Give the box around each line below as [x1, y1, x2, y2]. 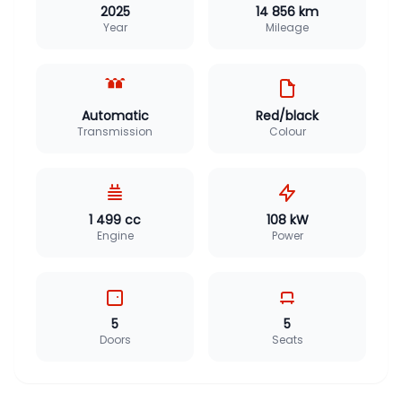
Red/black [256, 106, 319, 125]
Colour [268, 123, 306, 139]
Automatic [81, 106, 149, 125]
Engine [96, 227, 134, 243]
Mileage [266, 19, 309, 35]
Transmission [77, 123, 153, 139]
